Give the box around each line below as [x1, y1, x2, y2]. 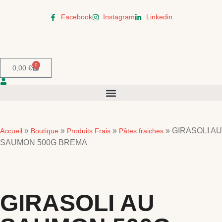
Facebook [60, 13, 92, 21]
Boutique [31, 127, 58, 135]
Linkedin [146, 13, 172, 21]
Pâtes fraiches [119, 127, 164, 135]
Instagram [103, 13, 135, 21]
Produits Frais [67, 127, 111, 135]
